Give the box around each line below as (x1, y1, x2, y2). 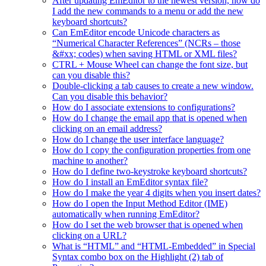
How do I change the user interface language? (52, 134, 224, 145)
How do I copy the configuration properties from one (52, 145, 251, 156)
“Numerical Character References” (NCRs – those (52, 38, 240, 49)
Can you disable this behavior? (52, 91, 167, 102)
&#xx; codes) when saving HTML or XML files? (52, 49, 237, 59)
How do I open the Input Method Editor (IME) (52, 198, 227, 209)
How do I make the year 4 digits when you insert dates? (52, 188, 261, 198)
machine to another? (52, 156, 128, 166)
